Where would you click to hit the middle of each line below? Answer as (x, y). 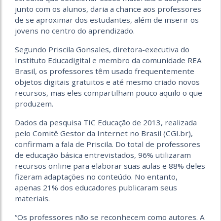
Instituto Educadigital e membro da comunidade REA (108, 60)
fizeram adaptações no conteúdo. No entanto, (96, 177)
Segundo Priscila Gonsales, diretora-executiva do (102, 50)
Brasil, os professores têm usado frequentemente (105, 71)
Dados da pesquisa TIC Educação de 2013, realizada (106, 123)
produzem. (34, 104)
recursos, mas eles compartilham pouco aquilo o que (109, 93)
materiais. (32, 199)
